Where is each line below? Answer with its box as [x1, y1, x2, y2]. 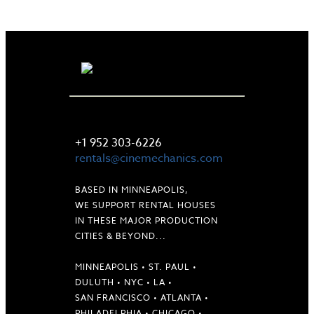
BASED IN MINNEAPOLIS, [75, 183, 189, 196]
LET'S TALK [76, 114, 134, 130]
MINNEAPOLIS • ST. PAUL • [75, 260, 197, 273]
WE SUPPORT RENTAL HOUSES [75, 198, 216, 211]
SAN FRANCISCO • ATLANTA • [75, 291, 209, 303]
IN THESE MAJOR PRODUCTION [75, 214, 218, 226]
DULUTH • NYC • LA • [75, 275, 175, 288]
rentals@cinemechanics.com [75, 149, 223, 167]
